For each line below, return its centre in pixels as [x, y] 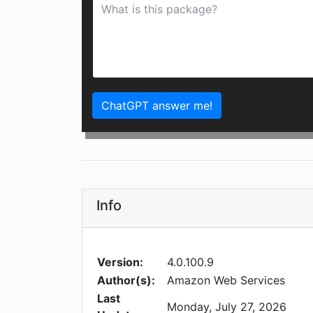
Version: [120, 262]
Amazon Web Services [226, 281]
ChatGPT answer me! [157, 106]
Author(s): [126, 281]
